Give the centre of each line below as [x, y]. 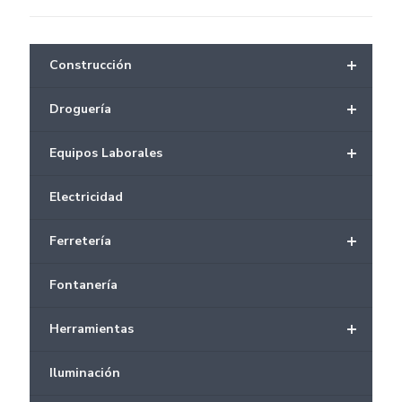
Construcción [91, 65]
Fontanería [83, 285]
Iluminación [85, 373]
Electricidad [86, 197]
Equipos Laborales [106, 153]
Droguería [80, 109]
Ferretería [80, 241]
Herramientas [92, 329]
